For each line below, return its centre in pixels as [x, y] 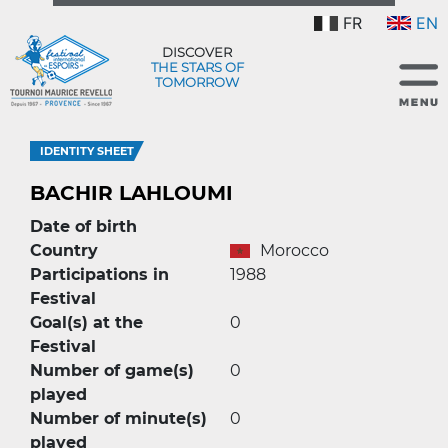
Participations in [99, 274]
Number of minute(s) [118, 418]
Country [64, 250]
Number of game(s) [112, 370]
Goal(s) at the [86, 322]
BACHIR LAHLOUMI [131, 193]
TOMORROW [197, 81]
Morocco [294, 250]
